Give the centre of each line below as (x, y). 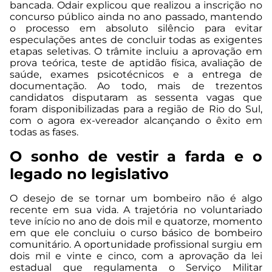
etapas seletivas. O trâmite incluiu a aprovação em (136, 52)
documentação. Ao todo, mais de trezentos (136, 86)
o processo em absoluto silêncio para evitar (136, 29)
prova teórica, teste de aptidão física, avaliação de (136, 63)
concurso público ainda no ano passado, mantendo (136, 17)
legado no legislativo (89, 174)
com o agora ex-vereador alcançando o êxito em (136, 121)
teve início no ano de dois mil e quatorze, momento (136, 222)
